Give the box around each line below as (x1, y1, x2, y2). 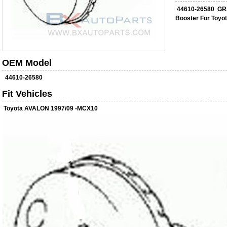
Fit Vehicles (2, 89, 52, 99)
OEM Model (2, 58, 52, 68)
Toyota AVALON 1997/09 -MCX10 (4, 105, 98, 112)
